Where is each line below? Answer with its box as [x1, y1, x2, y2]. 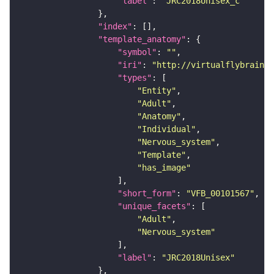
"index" [98, 21, 132, 32]
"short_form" [117, 188, 176, 199]
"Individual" [137, 124, 196, 135]
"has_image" [137, 163, 191, 173]
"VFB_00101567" [186, 188, 254, 199]
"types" [117, 73, 152, 83]
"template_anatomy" [98, 34, 186, 45]
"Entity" [137, 86, 176, 96]
